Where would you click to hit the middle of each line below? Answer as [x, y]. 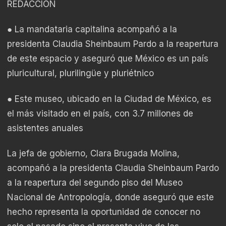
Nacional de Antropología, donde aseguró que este [110, 197]
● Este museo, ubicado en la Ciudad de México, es [109, 99]
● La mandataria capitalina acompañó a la [92, 30]
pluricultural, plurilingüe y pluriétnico [80, 73]
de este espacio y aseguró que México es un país [108, 59]
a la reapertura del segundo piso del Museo [95, 183]
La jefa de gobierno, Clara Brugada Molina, [93, 154]
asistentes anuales [45, 128]
